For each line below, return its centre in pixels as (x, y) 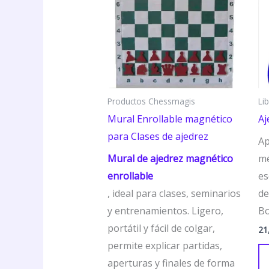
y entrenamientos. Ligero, (165, 210)
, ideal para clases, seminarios (174, 193)
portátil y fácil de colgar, (161, 228)
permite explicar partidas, (165, 245)
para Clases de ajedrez (158, 136)
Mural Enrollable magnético (170, 119)
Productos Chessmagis (151, 101)
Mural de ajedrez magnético (170, 158)
